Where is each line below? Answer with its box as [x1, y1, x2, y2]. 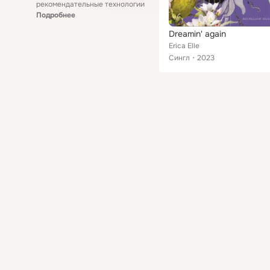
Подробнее [36, 10, 75, 20]
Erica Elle [169, 41, 199, 51]
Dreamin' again [169, 28, 226, 39]
